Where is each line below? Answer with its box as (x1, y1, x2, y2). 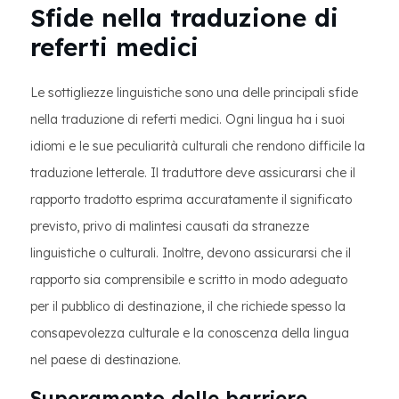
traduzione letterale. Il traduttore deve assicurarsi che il (30, 165, 355, 181)
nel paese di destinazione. (30, 352, 181, 368)
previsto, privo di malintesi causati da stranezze (30, 218, 309, 234)
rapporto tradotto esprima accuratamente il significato (30, 191, 352, 208)
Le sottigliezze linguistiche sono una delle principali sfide (30, 85, 358, 101)
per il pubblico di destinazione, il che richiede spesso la (30, 298, 346, 314)
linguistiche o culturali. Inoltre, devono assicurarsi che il (30, 245, 351, 261)
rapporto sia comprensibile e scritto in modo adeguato (30, 272, 347, 288)
